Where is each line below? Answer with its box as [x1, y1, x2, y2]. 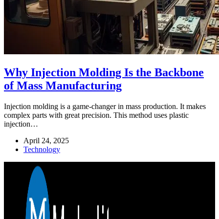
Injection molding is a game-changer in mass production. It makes [4, 102, 206, 110]
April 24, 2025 [23, 136, 69, 145]
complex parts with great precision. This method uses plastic [4, 110, 189, 119]
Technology [23, 145, 60, 153]
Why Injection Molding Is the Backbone [4, 66, 204, 79]
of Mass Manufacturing [4, 79, 122, 92]
